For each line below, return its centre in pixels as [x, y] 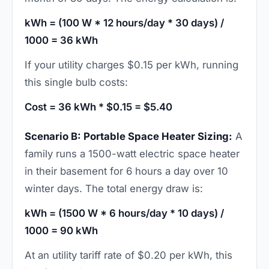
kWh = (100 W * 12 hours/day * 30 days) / [124, 23]
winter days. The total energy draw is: [114, 188]
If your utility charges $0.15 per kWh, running [131, 65]
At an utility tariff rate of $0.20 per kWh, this [128, 255]
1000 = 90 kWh [61, 230]
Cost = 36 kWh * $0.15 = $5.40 [98, 107]
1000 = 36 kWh [61, 40]
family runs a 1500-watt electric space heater [132, 153]
